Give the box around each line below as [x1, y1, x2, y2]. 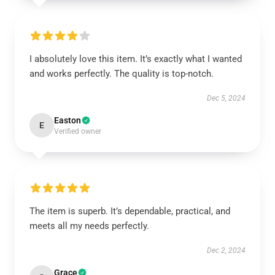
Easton [54, 115, 81, 125]
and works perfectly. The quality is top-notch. [29, 68, 214, 79]
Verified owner [54, 127, 101, 136]
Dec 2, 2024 [207, 246, 246, 255]
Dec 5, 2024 [207, 94, 246, 103]
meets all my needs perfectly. [29, 220, 149, 231]
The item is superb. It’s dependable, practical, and [29, 206, 230, 217]
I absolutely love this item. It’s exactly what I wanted [29, 53, 242, 64]
